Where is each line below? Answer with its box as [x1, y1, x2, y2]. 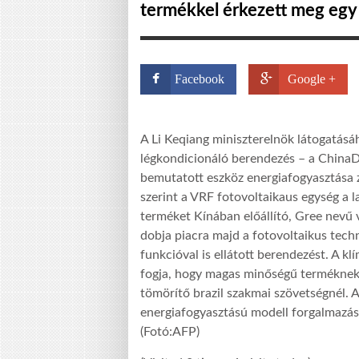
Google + [288, 72, 336, 86]
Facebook [175, 72, 224, 86]
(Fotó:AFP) [140, 325, 200, 339]
